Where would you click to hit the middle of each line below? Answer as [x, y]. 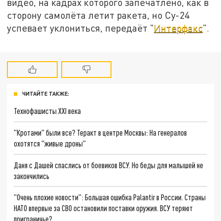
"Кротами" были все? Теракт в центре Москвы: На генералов [101, 132]
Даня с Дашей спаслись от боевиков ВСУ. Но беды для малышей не [109, 165]
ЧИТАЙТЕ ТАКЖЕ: [46, 94]
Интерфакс [179, 28]
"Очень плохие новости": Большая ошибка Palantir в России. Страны [110, 197]
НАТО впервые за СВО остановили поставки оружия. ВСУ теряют [104, 208]
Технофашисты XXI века [48, 111]
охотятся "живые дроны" [50, 143]
